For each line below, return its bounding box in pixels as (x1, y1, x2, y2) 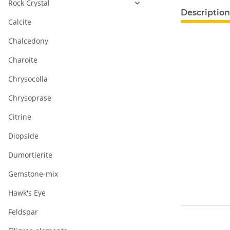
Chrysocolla (8, 74, 48, 84)
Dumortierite (8, 150, 52, 160)
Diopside (8, 131, 39, 141)
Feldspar (8, 207, 38, 217)
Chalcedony (8, 36, 48, 46)
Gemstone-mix (8, 169, 58, 179)
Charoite (8, 55, 37, 65)
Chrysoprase (8, 93, 51, 103)
